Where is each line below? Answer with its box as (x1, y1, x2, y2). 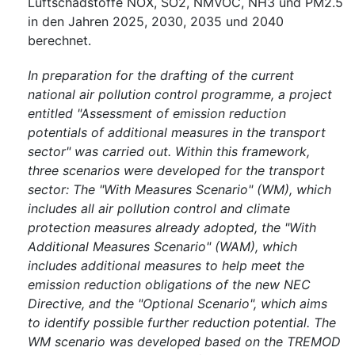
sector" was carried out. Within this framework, (28, 143, 310, 160)
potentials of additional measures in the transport (28, 124, 326, 141)
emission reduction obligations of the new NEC (28, 277, 311, 293)
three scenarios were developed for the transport (28, 162, 325, 179)
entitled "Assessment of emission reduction (28, 105, 286, 122)
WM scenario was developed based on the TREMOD (28, 334, 341, 350)
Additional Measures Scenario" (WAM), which (28, 239, 297, 255)
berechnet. (28, 32, 91, 49)
